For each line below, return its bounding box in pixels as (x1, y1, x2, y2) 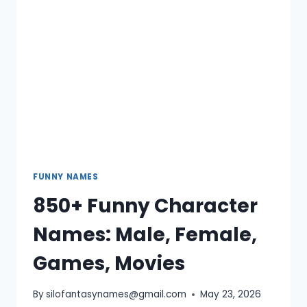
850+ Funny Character (33, 192, 258, 219)
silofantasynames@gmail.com (46, 288, 187, 302)
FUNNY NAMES (33, 171, 99, 182)
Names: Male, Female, (33, 221, 257, 248)
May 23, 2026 (200, 288, 262, 302)
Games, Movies (33, 249, 185, 277)
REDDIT (93, 24, 130, 38)
